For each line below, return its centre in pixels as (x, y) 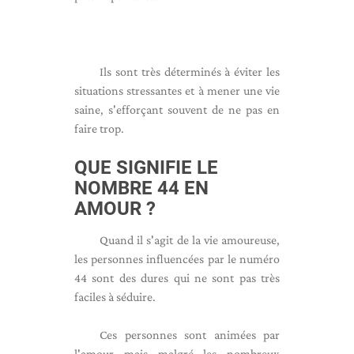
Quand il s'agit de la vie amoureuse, (190, 240)
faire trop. (99, 128)
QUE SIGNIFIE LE (146, 168)
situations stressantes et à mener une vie (177, 90)
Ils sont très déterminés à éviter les (190, 72)
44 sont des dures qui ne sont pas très (177, 278)
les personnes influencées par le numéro (177, 259)
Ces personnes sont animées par (190, 335)
